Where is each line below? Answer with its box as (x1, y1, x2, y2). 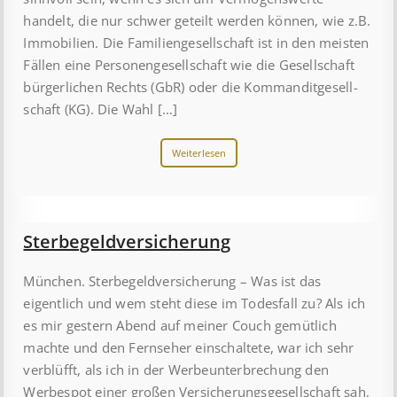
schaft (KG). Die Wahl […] (23, 100, 178, 119)
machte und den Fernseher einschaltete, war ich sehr (23, 339, 354, 357)
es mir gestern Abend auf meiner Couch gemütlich (23, 316, 337, 335)
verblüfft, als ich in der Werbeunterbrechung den (23, 361, 330, 379)
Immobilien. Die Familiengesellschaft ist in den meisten (23, 34, 370, 52)
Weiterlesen (171, 146, 226, 160)
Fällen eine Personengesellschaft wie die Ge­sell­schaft (23, 56, 355, 74)
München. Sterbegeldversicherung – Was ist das (23, 272, 322, 291)
